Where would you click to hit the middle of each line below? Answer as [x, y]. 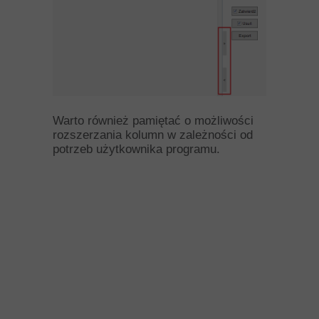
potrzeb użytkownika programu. [138, 149]
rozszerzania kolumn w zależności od [153, 135]
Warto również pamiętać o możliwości [153, 120]
